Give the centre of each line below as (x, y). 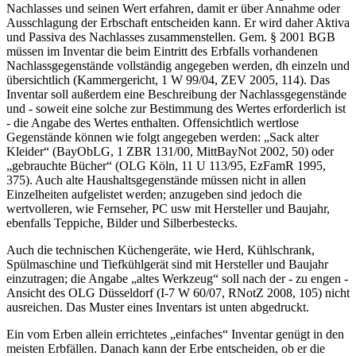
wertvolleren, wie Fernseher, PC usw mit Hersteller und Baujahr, (168, 209)
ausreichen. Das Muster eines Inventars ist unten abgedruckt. (158, 308)
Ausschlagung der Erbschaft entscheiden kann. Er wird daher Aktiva (178, 23)
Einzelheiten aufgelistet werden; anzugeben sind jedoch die (154, 195)
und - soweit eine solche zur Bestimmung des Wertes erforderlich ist (176, 109)
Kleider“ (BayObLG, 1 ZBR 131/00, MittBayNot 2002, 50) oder (170, 152)
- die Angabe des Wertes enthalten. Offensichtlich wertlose (153, 123)
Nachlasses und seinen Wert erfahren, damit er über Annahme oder (173, 9)
